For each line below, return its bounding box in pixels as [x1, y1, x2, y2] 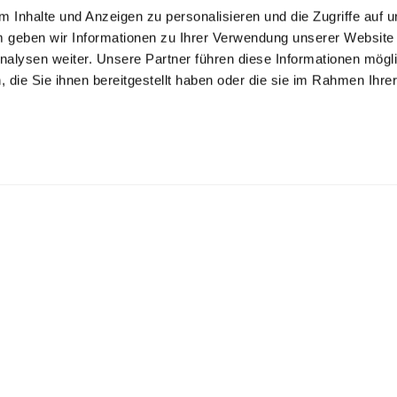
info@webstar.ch [113, 378, 217, 393]
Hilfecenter [113, 347, 181, 362]
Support [113, 315, 186, 339]
